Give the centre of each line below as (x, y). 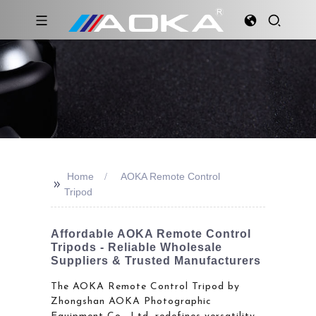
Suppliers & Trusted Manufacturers (156, 261)
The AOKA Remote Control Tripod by (145, 286)
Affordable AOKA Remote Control (151, 234)
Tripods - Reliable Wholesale (136, 247)
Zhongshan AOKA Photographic (131, 301)
